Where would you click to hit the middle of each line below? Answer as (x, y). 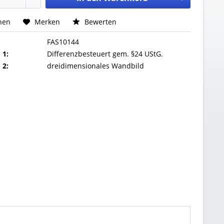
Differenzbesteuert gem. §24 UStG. (105, 53)
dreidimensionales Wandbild (96, 65)
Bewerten (100, 21)
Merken (47, 21)
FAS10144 (63, 41)
